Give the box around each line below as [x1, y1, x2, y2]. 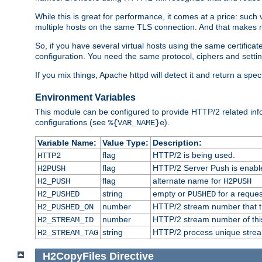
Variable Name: [37, 138, 96, 148]
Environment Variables [35, 92, 136, 103]
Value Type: [102, 138, 149, 148]
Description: [152, 138, 202, 148]
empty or [152, 189, 188, 199]
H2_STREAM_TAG [37, 228, 98, 238]
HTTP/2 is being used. [152, 150, 235, 160]
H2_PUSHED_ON [37, 202, 94, 212]
